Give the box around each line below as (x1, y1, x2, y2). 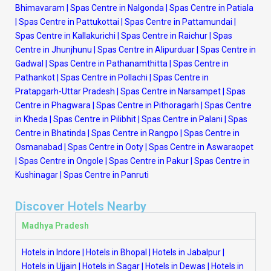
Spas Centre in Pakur (109, 156, 189, 166)
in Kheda (15, 114, 48, 124)
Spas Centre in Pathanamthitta (49, 59, 168, 68)
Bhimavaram (15, 3, 65, 13)
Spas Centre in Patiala (169, 3, 253, 13)
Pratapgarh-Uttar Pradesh (15, 87, 115, 96)
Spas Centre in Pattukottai (19, 17, 119, 27)
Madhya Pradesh (22, 221, 89, 230)
